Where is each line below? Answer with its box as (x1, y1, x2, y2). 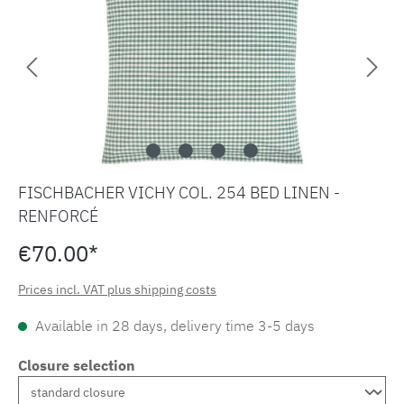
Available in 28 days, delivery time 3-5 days (32, 317, 315, 335)
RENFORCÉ (18, 206, 98, 227)
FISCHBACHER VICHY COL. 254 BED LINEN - (18, 182, 340, 204)
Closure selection (18, 356, 135, 375)
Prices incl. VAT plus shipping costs (18, 281, 216, 298)
